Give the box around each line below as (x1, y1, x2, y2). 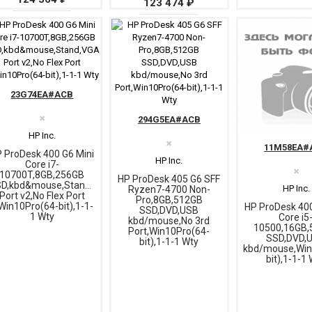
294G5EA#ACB (137, 114, 201, 125)
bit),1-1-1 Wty (139, 235, 199, 247)
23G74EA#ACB (10, 88, 74, 100)
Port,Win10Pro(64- (128, 225, 210, 237)
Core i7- (24, 158, 59, 170)
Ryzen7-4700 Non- (127, 183, 210, 195)
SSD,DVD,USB (139, 204, 199, 216)
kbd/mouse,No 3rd (128, 214, 210, 226)
